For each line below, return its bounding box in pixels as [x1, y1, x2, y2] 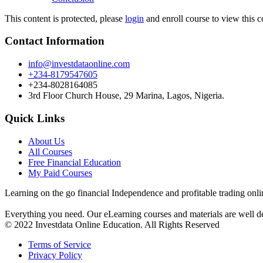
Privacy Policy [28, 249, 82, 260]
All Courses [28, 146, 72, 157]
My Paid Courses [28, 167, 92, 178]
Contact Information [5, 35, 104, 48]
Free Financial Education [28, 157, 121, 167]
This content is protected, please [5, 13, 125, 23]
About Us [28, 136, 65, 146]
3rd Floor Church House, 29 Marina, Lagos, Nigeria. [28, 90, 224, 101]
